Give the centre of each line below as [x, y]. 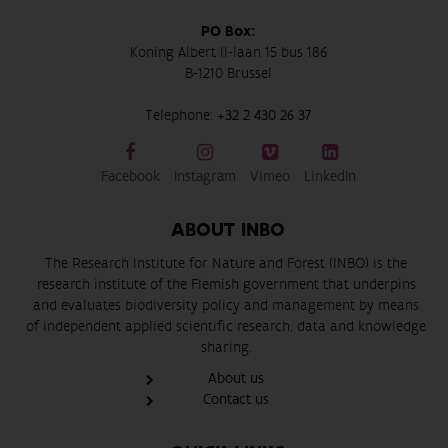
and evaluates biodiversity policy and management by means [226, 305]
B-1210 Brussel [228, 73]
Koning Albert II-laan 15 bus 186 [228, 52]
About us [236, 378]
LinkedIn [329, 176]
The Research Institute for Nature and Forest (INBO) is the [226, 263]
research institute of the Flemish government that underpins [226, 284]
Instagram [204, 176]
